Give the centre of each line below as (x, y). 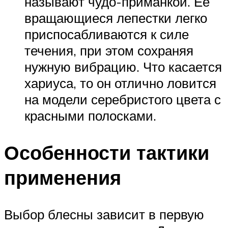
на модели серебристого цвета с (123, 99)
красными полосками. (90, 116)
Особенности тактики (107, 153)
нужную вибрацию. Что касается (123, 67)
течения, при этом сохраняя (109, 51)
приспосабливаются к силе (107, 34)
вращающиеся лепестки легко (116, 18)
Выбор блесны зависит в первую (104, 214)
